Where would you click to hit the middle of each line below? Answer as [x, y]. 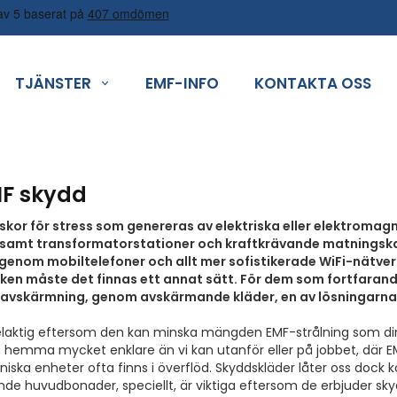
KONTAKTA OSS [312, 83]
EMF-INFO [182, 83]
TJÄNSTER [53, 83]
